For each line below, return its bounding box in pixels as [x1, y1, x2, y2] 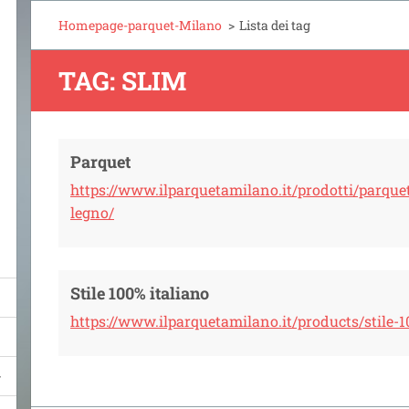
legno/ [70, 203, 114, 222]
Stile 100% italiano [70, 282, 209, 304]
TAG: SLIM [58, 64, 186, 98]
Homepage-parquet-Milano [58, 16, 222, 34]
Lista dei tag [239, 16, 310, 34]
